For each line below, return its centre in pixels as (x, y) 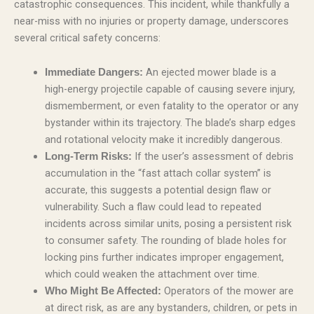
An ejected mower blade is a (209, 73)
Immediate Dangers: (94, 73)
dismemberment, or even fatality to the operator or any (171, 106)
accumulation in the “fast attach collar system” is (158, 173)
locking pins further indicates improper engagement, (164, 258)
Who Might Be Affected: (103, 291)
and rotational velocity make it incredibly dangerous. (163, 140)
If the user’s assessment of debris (212, 157)
